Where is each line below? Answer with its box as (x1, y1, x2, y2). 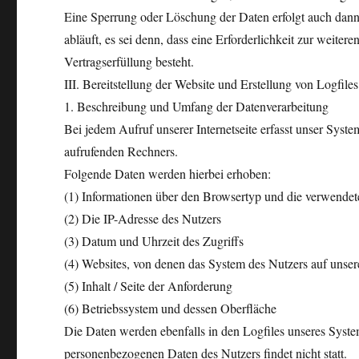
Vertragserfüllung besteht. (64, 53, 195, 70)
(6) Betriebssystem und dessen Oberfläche (64, 300, 277, 317)
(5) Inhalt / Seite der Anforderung (64, 277, 233, 294)
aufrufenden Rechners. (64, 143, 179, 159)
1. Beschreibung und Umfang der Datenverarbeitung (64, 98, 329, 115)
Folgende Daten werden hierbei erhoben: (64, 165, 272, 182)
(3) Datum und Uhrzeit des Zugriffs (64, 232, 244, 249)
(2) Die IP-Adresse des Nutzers (64, 210, 222, 227)
